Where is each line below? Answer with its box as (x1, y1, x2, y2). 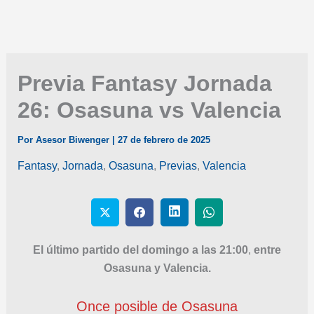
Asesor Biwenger (35, 135, 112, 146)
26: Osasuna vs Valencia (17, 97, 281, 123)
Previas (158, 160, 197, 172)
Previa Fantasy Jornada (17, 71, 272, 97)
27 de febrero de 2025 (117, 135, 210, 146)
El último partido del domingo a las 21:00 (33, 243, 248, 256)
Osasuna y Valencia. (103, 261, 211, 274)
